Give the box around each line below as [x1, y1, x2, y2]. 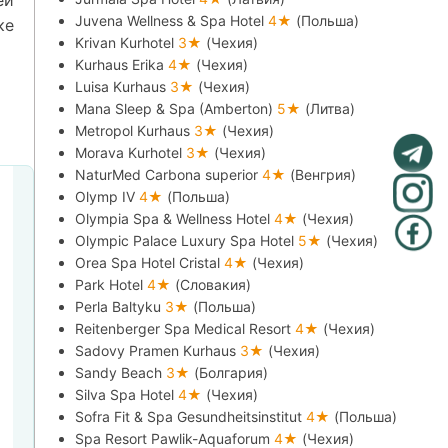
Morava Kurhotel [75, 144, 187, 161]
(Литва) [305, 100, 356, 117]
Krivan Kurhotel [75, 34, 179, 51]
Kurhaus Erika [75, 56, 169, 73]
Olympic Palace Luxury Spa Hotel [75, 232, 299, 249]
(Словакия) [175, 276, 252, 293]
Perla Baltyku [75, 298, 166, 315]
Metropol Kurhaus [75, 122, 195, 139]
